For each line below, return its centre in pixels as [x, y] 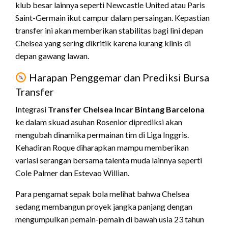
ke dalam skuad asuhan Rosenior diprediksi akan [99, 122]
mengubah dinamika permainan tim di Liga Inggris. [102, 134]
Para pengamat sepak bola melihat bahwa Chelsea [102, 193]
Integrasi [32, 109]
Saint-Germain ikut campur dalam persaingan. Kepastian [112, 17]
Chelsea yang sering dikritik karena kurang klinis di [103, 43]
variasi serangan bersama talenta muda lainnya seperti [109, 160]
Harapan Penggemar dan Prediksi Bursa [118, 77]
